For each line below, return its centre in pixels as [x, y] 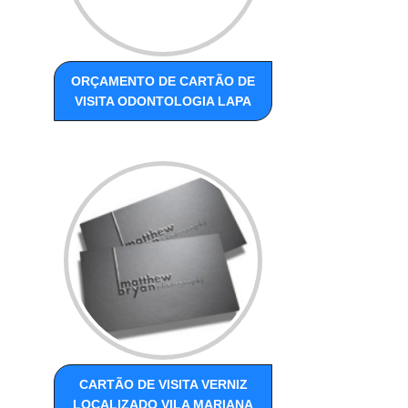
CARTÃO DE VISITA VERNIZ [163, 385]
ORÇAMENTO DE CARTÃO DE [163, 82]
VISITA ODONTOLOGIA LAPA [163, 102]
